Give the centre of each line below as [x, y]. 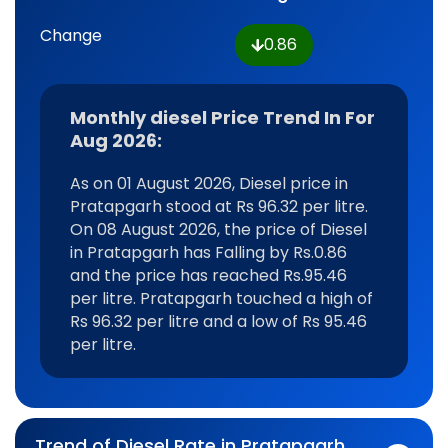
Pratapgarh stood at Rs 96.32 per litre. [219, 206]
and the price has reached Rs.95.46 [208, 275]
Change [71, 35]
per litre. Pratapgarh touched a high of [221, 298]
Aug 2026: [116, 140]
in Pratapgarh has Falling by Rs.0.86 [208, 252]
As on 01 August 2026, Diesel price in [209, 183]
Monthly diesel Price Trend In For [222, 117]
